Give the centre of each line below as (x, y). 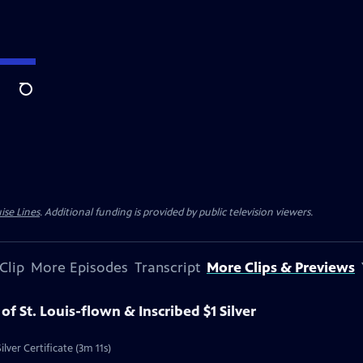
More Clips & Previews (281, 267)
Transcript (167, 267)
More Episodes (79, 267)
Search (38, 98)
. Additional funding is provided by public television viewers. (176, 212)
